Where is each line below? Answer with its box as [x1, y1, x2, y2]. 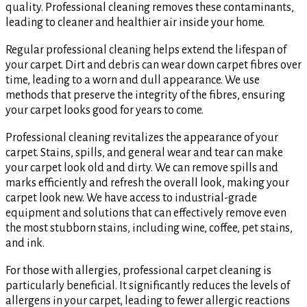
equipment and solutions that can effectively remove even [5, 207, 286, 220]
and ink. [5, 237, 45, 250]
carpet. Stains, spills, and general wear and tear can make [5, 147, 283, 160]
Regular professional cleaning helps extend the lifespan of [5, 44, 286, 57]
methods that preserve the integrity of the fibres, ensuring [5, 89, 285, 102]
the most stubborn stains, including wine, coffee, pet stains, [5, 222, 293, 235]
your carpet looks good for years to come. [5, 104, 204, 117]
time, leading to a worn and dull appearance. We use [5, 74, 260, 87]
